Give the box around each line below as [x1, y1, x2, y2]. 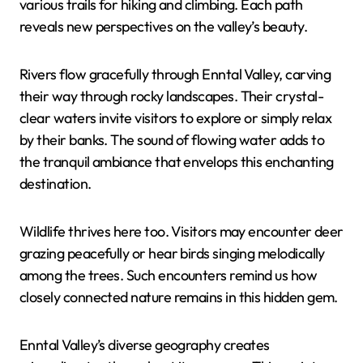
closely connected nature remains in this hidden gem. [19, 288, 338, 307]
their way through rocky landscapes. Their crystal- [19, 87, 323, 106]
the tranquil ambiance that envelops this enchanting [19, 152, 334, 172]
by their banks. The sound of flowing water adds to [19, 130, 324, 150]
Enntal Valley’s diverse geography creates [19, 335, 270, 355]
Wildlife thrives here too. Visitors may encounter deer [19, 222, 344, 241]
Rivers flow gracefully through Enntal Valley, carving [19, 65, 331, 84]
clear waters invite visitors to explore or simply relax [19, 109, 332, 128]
